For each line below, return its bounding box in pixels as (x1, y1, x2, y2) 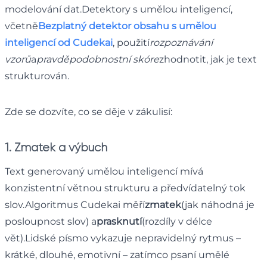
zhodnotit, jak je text (159, 53, 257, 65)
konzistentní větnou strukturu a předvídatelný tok (5, 182, 246, 194)
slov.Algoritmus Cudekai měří (5, 198, 145, 210)
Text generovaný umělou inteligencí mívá (5, 165, 203, 177)
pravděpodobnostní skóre (36, 53, 159, 65)
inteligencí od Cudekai (5, 36, 113, 48)
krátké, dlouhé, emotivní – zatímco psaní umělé (5, 249, 229, 260)
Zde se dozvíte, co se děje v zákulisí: (5, 105, 172, 117)
